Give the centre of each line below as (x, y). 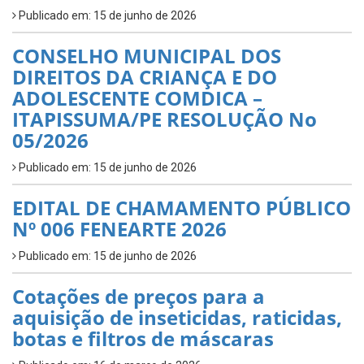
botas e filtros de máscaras (143, 339)
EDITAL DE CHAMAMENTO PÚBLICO (182, 208)
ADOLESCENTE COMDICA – (137, 98)
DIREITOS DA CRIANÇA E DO (145, 77)
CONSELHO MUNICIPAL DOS (147, 56)
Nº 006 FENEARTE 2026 (119, 229)
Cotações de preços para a (139, 297)
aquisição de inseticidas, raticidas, (177, 318)
